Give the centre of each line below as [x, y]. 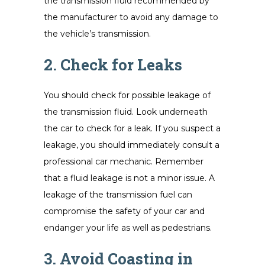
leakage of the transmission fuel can [118, 195]
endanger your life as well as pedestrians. [128, 228]
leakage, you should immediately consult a [132, 145]
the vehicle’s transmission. [97, 34]
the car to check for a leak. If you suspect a [132, 128]
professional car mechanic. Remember [124, 161]
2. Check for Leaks [113, 64]
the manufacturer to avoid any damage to [131, 17]
